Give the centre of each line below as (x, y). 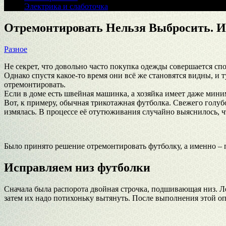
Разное (16, 49)
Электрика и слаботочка (66, 6)
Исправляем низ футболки (77, 167)
